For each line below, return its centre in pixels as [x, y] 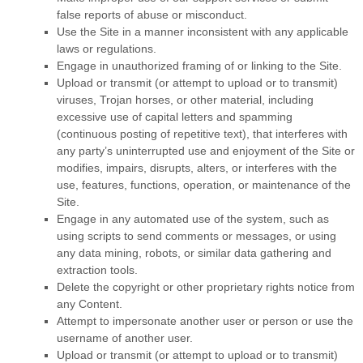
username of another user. [125, 337]
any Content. [90, 303]
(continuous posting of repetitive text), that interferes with [202, 133]
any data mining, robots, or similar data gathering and [194, 252]
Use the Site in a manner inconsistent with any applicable [203, 31]
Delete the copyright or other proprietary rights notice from [206, 286]
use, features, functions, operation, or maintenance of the [204, 184]
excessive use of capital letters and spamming [175, 116]
